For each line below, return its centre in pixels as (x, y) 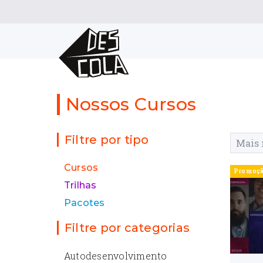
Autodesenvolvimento (116, 256)
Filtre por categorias (127, 228)
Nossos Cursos (131, 104)
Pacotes (85, 203)
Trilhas (80, 185)
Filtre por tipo (107, 140)
